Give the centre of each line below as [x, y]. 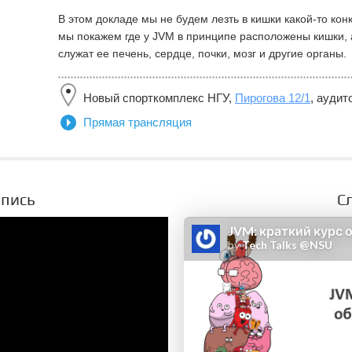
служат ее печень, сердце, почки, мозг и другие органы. [202, 53]
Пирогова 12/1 [273, 98]
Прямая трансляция [137, 122]
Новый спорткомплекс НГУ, [159, 98]
